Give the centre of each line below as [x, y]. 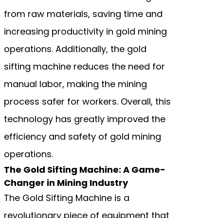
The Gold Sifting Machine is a [67, 198]
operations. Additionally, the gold [75, 49]
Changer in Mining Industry [66, 182]
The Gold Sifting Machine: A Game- [85, 169]
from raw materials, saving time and [83, 14]
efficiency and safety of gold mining [82, 136]
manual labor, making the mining [75, 84]
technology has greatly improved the [85, 119]
